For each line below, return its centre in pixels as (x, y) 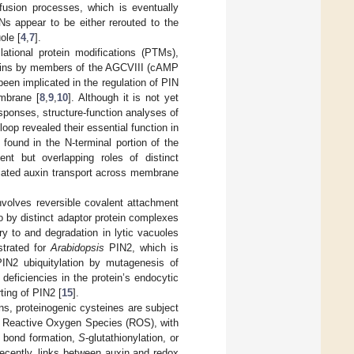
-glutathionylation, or (132, 337)
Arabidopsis (77, 247)
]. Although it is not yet (123, 97)
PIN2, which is (141, 247)
